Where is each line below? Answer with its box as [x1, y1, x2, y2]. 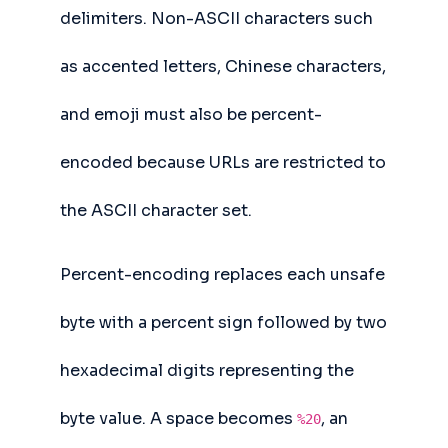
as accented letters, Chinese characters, [60, 56, 386, 77]
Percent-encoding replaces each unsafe [60, 264, 385, 285]
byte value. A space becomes [60, 408, 297, 429]
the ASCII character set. [60, 200, 252, 221]
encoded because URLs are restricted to [60, 152, 386, 173]
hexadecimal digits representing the [60, 360, 354, 381]
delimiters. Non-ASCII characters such [60, 8, 373, 29]
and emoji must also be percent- [60, 104, 322, 125]
